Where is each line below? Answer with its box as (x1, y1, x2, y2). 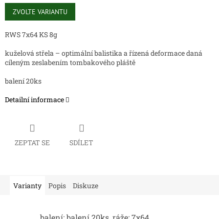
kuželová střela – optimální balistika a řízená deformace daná (5, 48, 202, 58)
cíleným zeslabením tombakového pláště (5, 58, 135, 67)
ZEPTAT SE (15, 137, 50, 147)
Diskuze (73, 180, 98, 190)
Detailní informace (5, 95, 64, 105)
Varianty (13, 180, 42, 190)
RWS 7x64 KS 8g (5, 30, 57, 40)
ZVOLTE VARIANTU (13, 7, 67, 17)
